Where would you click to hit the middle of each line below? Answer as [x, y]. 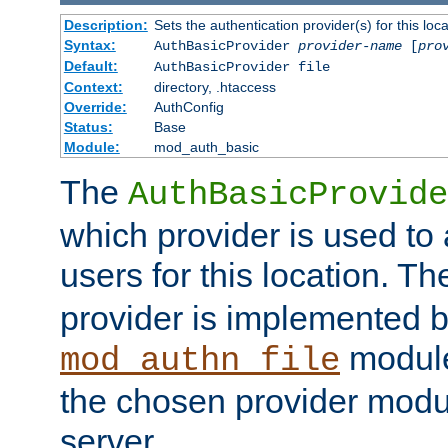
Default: [90, 65]
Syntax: [89, 44]
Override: [95, 106]
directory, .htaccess [214, 86]
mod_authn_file [200, 360]
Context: [93, 86]
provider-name [349, 45]
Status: [88, 126]
